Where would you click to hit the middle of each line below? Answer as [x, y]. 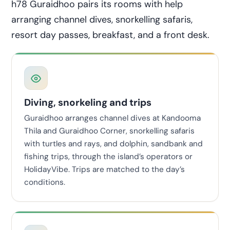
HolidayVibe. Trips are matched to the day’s [104, 170]
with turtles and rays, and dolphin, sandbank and [113, 144]
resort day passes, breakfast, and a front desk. [110, 35]
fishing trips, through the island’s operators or [108, 157]
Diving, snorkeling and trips [88, 102]
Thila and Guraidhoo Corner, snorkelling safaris [109, 131]
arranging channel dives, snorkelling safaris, [102, 19]
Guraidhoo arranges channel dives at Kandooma [112, 118]
